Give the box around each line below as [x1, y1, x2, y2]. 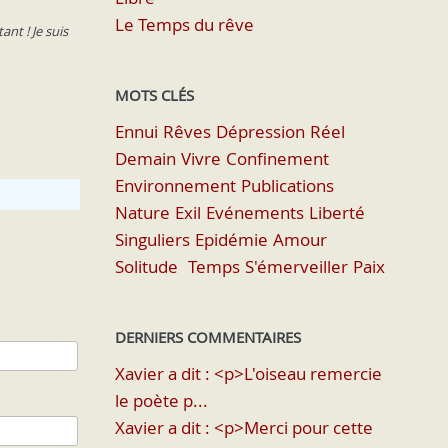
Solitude [114, 255, 178, 278]
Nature [114, 201, 170, 224]
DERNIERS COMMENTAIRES [114, 327, 301, 347]
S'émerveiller [244, 255, 348, 278]
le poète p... [114, 389, 208, 412]
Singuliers [114, 228, 190, 251]
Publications [240, 174, 334, 197]
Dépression [215, 120, 305, 143]
